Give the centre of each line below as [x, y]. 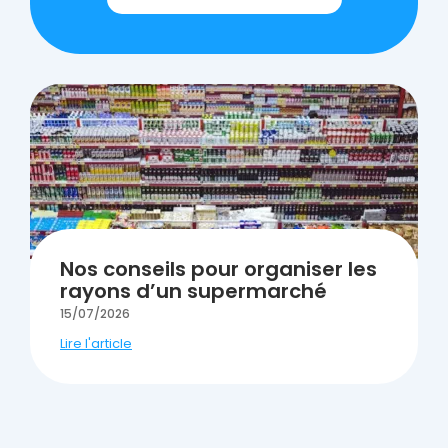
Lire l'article [96, 344]
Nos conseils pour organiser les [218, 269]
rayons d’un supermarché [193, 291]
